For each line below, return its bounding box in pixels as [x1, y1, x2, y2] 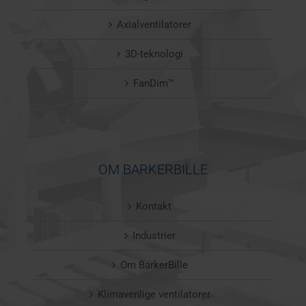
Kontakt [136, 200, 171, 213]
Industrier [132, 229, 176, 242]
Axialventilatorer [116, 18, 191, 31]
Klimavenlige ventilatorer [97, 288, 210, 301]
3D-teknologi [124, 48, 183, 61]
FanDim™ [133, 77, 174, 90]
